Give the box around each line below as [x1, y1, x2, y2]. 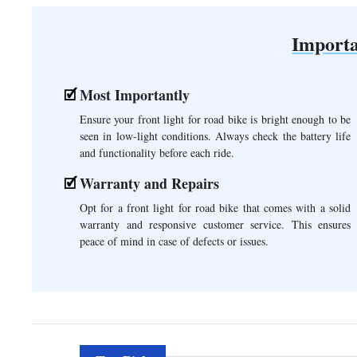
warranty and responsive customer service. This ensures [80, 216, 351, 232]
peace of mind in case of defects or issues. [80, 233, 269, 249]
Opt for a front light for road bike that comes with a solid [80, 199, 351, 215]
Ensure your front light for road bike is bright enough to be [80, 111, 351, 127]
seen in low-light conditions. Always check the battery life [80, 127, 351, 143]
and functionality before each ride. [80, 144, 234, 160]
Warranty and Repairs [80, 172, 219, 194]
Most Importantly [80, 84, 190, 105]
